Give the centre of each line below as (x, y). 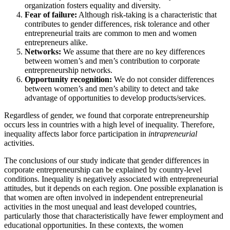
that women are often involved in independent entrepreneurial (103, 198)
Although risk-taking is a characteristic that (147, 15)
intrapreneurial (173, 134)
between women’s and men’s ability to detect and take (112, 89)
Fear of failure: (51, 15)
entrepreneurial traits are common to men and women (111, 33)
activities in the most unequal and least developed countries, (100, 207)
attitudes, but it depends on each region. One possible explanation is (113, 188)
